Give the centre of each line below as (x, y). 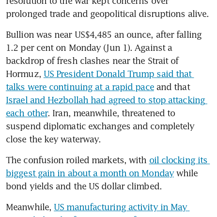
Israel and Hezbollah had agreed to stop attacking (105, 100)
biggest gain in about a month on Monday (90, 173)
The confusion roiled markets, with (77, 160)
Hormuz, (25, 74)
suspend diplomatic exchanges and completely (100, 126)
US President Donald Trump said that (117, 74)
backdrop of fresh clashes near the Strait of (92, 61)
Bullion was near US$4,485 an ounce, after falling (104, 35)
